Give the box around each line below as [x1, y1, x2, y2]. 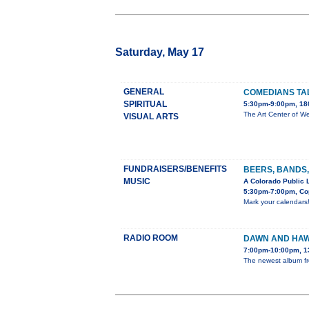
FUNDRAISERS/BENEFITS [123, 164, 227, 175]
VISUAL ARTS [123, 112, 179, 122]
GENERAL [123, 87, 164, 97]
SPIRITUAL [123, 99, 167, 110]
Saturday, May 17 [115, 46, 204, 59]
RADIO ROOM [123, 233, 178, 243]
